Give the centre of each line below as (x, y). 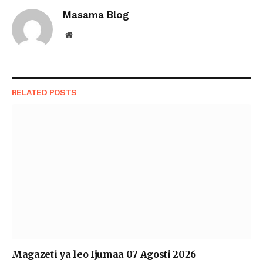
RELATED (31, 92)
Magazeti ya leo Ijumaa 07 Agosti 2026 (104, 254)
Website (85, 34)
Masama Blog (96, 14)
